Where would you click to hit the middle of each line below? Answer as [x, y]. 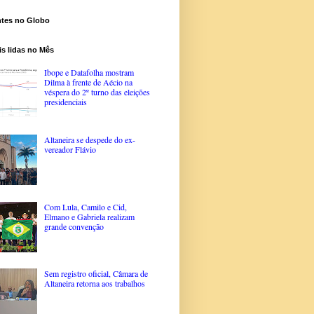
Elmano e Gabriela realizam [89, 216]
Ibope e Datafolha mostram [89, 73]
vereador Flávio [70, 149]
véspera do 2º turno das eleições [97, 92]
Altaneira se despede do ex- [89, 139]
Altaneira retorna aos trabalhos [94, 284]
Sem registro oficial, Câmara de [96, 274]
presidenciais [65, 102]
